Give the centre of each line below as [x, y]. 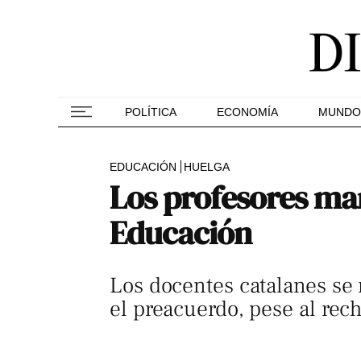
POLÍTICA [151, 112]
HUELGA [207, 167]
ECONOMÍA [247, 112]
